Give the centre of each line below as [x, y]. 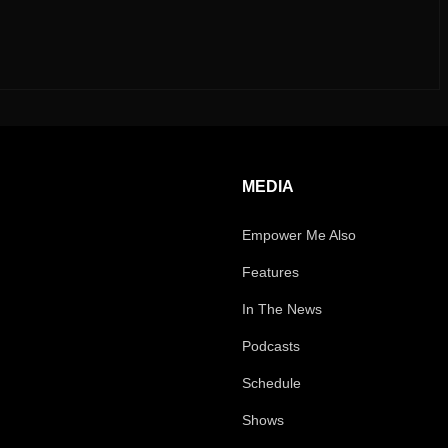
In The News [282, 309]
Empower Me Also [299, 235]
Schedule [271, 383]
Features [270, 272]
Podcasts [271, 346]
